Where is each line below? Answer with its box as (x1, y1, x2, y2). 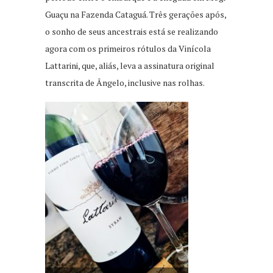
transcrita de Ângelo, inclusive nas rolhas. (45, 76, 205, 88)
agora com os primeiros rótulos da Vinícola (45, 42, 211, 54)
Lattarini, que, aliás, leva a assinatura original (45, 59, 214, 71)
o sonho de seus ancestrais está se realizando (45, 25, 218, 37)
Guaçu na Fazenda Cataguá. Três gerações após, (45, 8, 226, 20)
